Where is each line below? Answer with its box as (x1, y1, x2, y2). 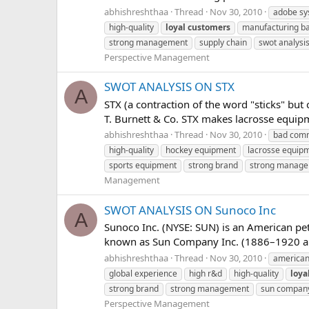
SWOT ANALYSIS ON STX (104, 78, 235, 94)
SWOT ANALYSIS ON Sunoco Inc (104, 201, 276, 218)
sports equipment (109, 159, 177, 172)
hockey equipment (166, 144, 236, 157)
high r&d (189, 268, 222, 280)
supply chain (199, 36, 247, 48)
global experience (109, 268, 177, 280)
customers (188, 21, 230, 33)
